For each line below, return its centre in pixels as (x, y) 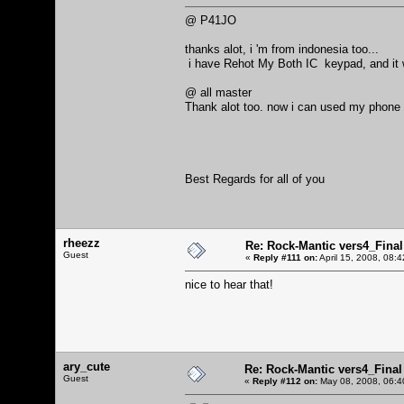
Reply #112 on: (285, 381)
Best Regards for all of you (255, 179)
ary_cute (87, 366)
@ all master (218, 92)
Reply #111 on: (285, 257)
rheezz (82, 243)
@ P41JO (211, 20)
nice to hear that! (229, 284)
